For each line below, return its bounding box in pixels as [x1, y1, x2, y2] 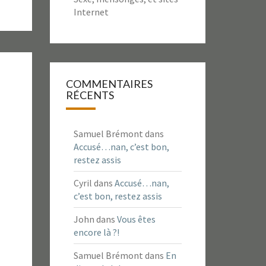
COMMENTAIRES [65, 77, 153, 90]
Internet [73, 6, 109, 18]
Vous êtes [116, 213, 156, 225]
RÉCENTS [65, 88, 114, 102]
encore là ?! [73, 226, 119, 238]
